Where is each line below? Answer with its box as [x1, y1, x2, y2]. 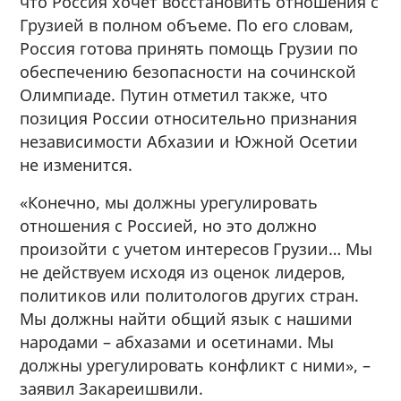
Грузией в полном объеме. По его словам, [20, 13, 354, 36]
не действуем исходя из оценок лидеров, [20, 260, 346, 283]
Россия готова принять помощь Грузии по [20, 37, 359, 59]
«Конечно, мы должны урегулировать [20, 191, 319, 213]
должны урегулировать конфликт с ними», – [20, 354, 371, 376]
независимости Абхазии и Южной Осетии [20, 130, 359, 152]
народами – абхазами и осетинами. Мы [20, 330, 335, 353]
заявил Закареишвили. [20, 377, 204, 399]
